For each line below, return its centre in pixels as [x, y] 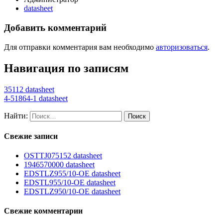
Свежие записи [31, 136]
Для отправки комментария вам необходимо [80, 47]
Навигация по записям [66, 68]
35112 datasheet [29, 89]
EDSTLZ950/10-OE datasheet [72, 192]
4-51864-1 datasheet [36, 98]
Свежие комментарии [43, 211]
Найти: [16, 115]
